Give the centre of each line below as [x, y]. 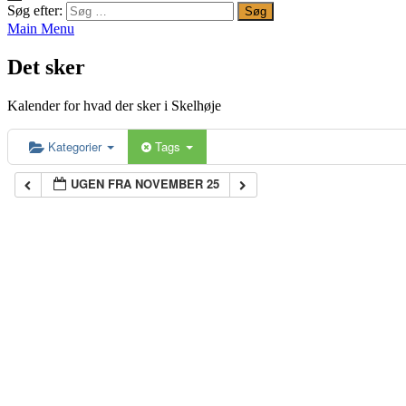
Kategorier [77, 146]
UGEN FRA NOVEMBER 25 [145, 183]
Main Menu [41, 29]
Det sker [46, 67]
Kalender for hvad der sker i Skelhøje [114, 105]
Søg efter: [35, 10]
